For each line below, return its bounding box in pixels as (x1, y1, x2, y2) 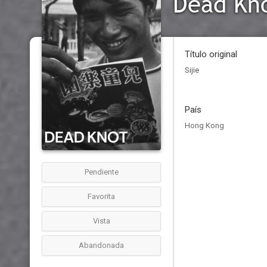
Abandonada (79, 241, 124, 250)
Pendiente (84, 167, 119, 176)
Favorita (88, 192, 115, 201)
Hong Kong (185, 121, 224, 130)
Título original (185, 49, 237, 60)
